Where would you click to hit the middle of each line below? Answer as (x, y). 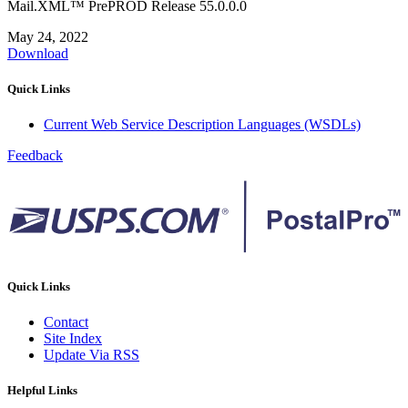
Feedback (35, 156)
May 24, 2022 (48, 36)
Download (38, 53)
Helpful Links (42, 390)
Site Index (73, 338)
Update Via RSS (92, 354)
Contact (66, 321)
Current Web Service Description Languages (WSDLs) (202, 125)
